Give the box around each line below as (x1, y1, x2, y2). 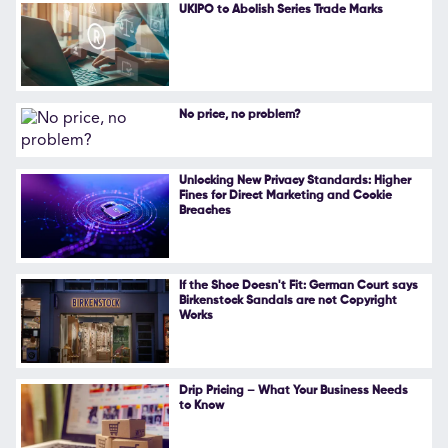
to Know (178, 400, 224, 413)
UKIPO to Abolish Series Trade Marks (178, 3, 383, 16)
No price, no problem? (178, 109, 301, 122)
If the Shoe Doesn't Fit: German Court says (178, 280, 418, 293)
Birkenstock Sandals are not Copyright (178, 295, 397, 308)
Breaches (178, 205, 231, 218)
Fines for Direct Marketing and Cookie (178, 190, 392, 203)
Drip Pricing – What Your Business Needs (178, 385, 408, 398)
